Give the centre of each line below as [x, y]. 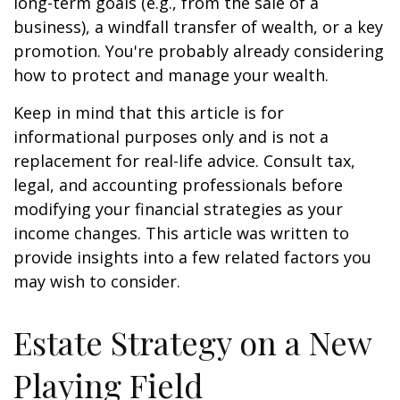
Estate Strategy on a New [192, 342]
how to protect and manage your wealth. [171, 75]
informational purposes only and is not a [171, 137]
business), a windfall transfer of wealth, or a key [198, 27]
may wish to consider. [97, 281]
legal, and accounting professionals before [178, 185]
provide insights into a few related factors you [192, 257]
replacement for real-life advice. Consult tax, [184, 161]
